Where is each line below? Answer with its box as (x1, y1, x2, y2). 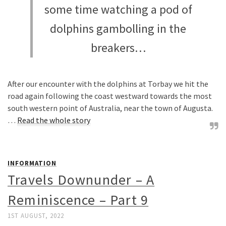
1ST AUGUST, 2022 (8, 211, 64, 220)
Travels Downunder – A (8, 171, 155, 189)
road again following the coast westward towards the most (8, 91, 212, 101)
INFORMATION (8, 159, 56, 167)
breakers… (90, 40, 146, 55)
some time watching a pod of (44, 2, 192, 17)
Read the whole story (17, 115, 90, 125)
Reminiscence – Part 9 (8, 191, 149, 209)
